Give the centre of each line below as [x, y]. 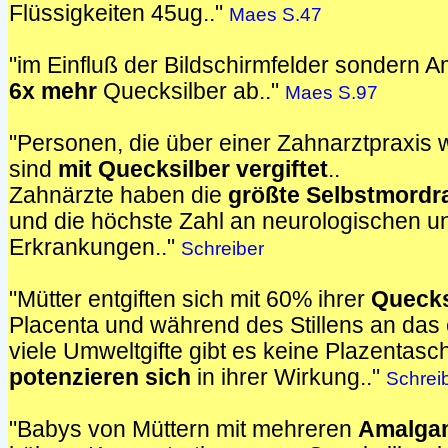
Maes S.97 [331, 92]
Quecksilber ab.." [191, 91]
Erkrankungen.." [95, 247]
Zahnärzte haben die [118, 195]
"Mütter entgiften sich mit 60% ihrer [190, 299]
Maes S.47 [275, 14]
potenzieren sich [100, 377]
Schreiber [222, 248]
